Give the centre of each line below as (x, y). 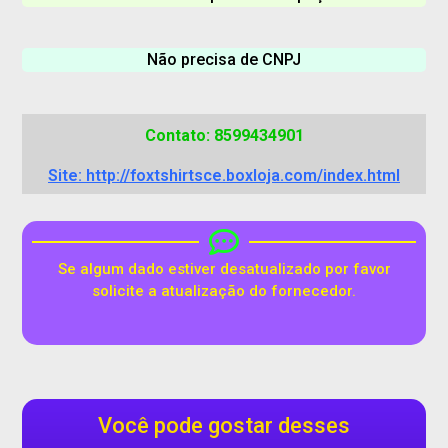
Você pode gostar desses (224, 426)
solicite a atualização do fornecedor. (224, 291)
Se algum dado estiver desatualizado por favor (224, 269)
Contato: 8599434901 (224, 135)
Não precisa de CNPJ (224, 59)
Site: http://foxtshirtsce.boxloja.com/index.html (224, 175)
